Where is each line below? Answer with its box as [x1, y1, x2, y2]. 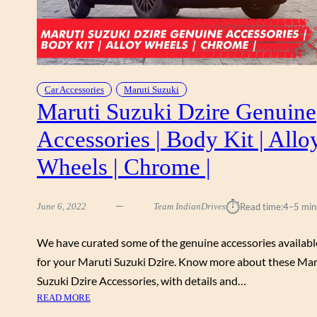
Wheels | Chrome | [37, 153, 211, 180]
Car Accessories [45, 83, 104, 95]
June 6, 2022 [37, 200, 86, 212]
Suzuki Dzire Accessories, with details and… [37, 273, 246, 287]
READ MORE [37, 292, 91, 303]
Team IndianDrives [153, 200, 226, 212]
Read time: [239, 200, 283, 212]
